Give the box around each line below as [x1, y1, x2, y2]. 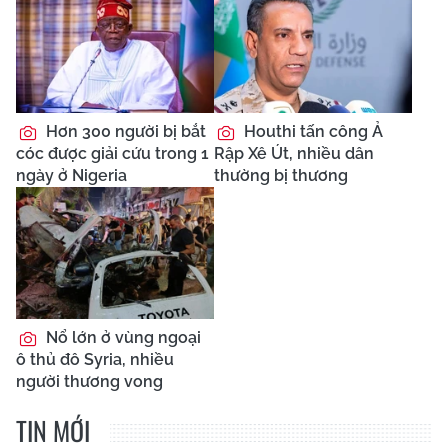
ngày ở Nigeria [16, 166, 127, 186]
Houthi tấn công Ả [240, 122, 383, 142]
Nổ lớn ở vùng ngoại [42, 328, 201, 348]
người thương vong [16, 372, 163, 392]
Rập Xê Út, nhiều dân [214, 144, 374, 164]
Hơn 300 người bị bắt [42, 122, 206, 142]
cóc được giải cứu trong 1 [16, 144, 209, 164]
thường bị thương [214, 166, 348, 186]
